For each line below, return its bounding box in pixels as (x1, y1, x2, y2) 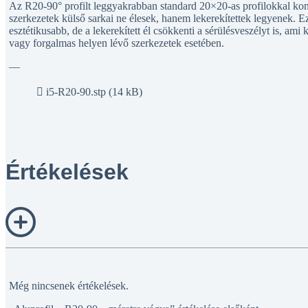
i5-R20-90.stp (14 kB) (46, 85, 142, 98)
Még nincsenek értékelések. (9, 279, 129, 291)
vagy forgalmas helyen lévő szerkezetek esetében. (9, 36, 224, 49)
